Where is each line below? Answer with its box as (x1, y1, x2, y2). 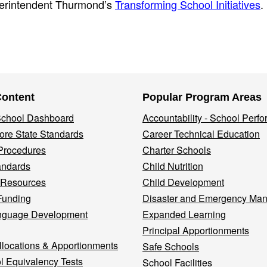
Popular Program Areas (142, 91, 262, 103)
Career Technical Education (142, 127, 260, 141)
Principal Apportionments (142, 223, 249, 237)
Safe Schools (142, 240, 199, 253)
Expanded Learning (142, 207, 226, 221)
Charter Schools (142, 143, 211, 157)
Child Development (142, 175, 224, 189)
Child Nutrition (142, 159, 203, 173)
